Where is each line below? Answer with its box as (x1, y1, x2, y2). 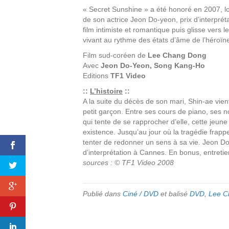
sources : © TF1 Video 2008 (83, 158, 174, 167)
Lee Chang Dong (148, 51, 207, 59)
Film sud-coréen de (83, 51, 148, 59)
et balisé (158, 190, 190, 198)
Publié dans (83, 190, 123, 198)
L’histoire (90, 87, 123, 95)
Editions (83, 72, 110, 80)
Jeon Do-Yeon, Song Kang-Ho (101, 61, 205, 70)
